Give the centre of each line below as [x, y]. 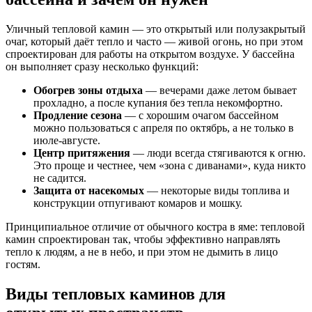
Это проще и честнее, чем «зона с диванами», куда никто [170, 165]
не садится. [60, 178]
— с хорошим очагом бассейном [200, 115]
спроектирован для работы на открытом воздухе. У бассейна [150, 54]
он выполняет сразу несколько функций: [102, 66]
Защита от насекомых [89, 190]
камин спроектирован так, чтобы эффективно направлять [143, 239]
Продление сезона [78, 115]
